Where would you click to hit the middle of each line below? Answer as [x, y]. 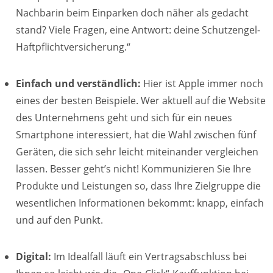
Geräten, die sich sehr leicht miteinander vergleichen [137, 152]
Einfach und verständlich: [78, 83]
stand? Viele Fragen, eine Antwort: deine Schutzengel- [138, 30]
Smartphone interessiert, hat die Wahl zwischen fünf [136, 135]
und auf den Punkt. [59, 220]
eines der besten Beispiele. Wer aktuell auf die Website [141, 101]
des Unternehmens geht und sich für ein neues [124, 118]
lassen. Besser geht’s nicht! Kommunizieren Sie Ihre [133, 169]
